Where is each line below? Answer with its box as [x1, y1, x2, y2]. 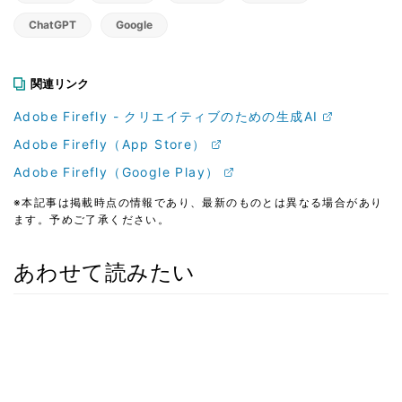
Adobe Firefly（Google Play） [13, 163, 220, 179]
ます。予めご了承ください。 [13, 212, 170, 226]
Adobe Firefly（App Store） [13, 135, 206, 152]
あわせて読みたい [13, 258, 196, 285]
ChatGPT [29, 17, 76, 31]
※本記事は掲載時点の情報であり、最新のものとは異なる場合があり [13, 195, 383, 209]
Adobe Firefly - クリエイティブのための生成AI [13, 108, 319, 124]
